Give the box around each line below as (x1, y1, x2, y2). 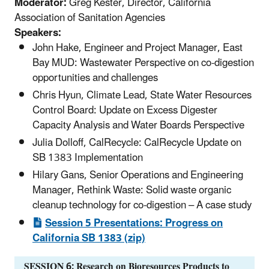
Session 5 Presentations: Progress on (45, 212, 223, 234)
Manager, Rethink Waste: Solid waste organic (32, 180, 231, 202)
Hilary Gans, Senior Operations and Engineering (32, 165, 243, 187)
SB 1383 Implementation (32, 147, 143, 169)
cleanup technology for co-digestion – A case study (32, 195, 252, 217)
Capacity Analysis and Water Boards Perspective (32, 114, 244, 136)
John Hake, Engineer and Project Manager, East (32, 37, 243, 59)
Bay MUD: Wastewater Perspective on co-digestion (32, 52, 254, 74)
